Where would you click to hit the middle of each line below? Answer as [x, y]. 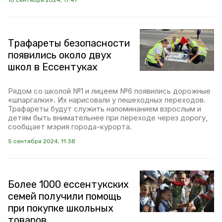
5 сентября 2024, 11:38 [42, 141]
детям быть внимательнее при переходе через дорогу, [108, 118]
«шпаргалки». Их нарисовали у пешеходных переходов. [107, 100]
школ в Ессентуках [53, 67]
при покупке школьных [61, 208]
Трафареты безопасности [69, 43]
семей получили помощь [65, 196]
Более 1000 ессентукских [68, 184]
